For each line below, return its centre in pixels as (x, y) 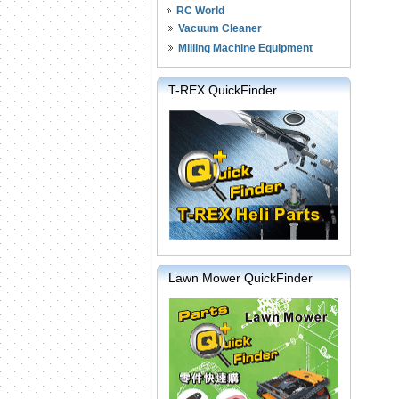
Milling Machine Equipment (245, 48)
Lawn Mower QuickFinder (240, 278)
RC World (200, 11)
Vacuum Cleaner (220, 28)
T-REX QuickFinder (223, 90)
